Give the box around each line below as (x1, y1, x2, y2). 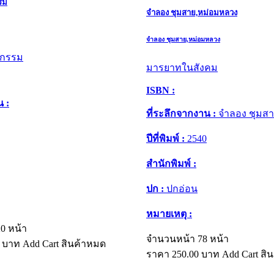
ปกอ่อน (164, 183, 198, 194)
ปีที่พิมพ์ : (146, 133, 185, 144)
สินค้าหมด (61, 238, 106, 249)
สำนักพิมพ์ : (146, 158, 196, 169)
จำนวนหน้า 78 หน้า (146, 233, 229, 244)
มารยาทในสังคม (146, 62, 218, 73)
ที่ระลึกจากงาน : (146, 108, 216, 119)
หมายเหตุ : (146, 208, 192, 219)
